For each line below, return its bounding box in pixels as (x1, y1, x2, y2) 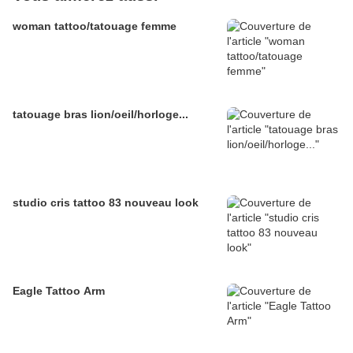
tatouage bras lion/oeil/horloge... (13, 108, 188, 121)
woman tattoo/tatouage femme (13, 20, 176, 33)
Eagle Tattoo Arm (13, 284, 105, 298)
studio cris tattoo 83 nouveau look (13, 196, 199, 210)
